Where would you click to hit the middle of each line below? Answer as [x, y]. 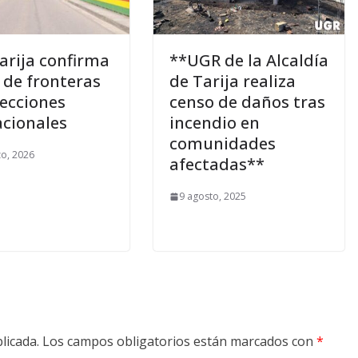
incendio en [215, 123]
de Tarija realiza [233, 82]
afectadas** [217, 165]
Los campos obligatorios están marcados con [179, 342]
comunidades [223, 144]
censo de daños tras [247, 102]
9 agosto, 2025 [213, 197]
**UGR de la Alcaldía [249, 61]
